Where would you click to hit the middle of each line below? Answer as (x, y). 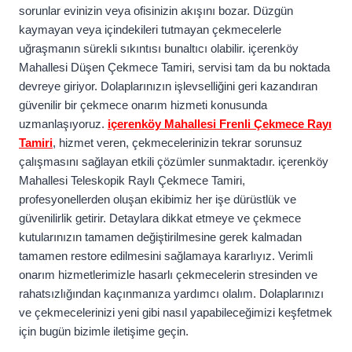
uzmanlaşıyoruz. (63, 124)
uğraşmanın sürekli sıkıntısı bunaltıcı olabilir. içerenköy (159, 49)
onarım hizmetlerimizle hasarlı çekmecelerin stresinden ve (168, 275)
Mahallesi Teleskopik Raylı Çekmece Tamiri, (132, 181)
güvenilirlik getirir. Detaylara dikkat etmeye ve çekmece (160, 218)
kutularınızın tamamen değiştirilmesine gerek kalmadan (160, 237)
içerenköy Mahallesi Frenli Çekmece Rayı (220, 124)
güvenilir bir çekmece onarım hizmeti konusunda (143, 105)
